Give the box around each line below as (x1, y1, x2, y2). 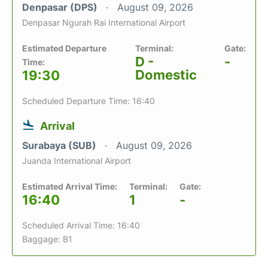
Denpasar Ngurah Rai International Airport (22, 17, 185, 28)
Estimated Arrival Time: (22, 181, 117, 191)
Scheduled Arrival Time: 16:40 (22, 220, 140, 230)
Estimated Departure (22, 43, 106, 53)
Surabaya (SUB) (22, 139, 99, 151)
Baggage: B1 (22, 234, 72, 244)
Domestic (135, 67, 197, 83)
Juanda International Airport (22, 156, 131, 166)
